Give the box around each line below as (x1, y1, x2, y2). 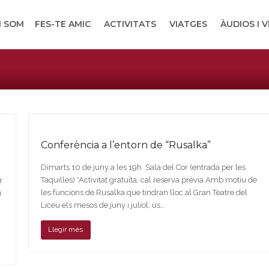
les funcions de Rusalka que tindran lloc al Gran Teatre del (40, 188, 247, 197)
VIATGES (169, 19, 207, 29)
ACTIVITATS (104, 19, 156, 29)
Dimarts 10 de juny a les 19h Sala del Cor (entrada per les (40, 163, 246, 172)
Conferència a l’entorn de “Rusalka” (40, 139, 211, 151)
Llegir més (48, 225, 83, 234)
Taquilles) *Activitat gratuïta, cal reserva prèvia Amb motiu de (40, 175, 257, 184)
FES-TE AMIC (35, 19, 91, 29)
